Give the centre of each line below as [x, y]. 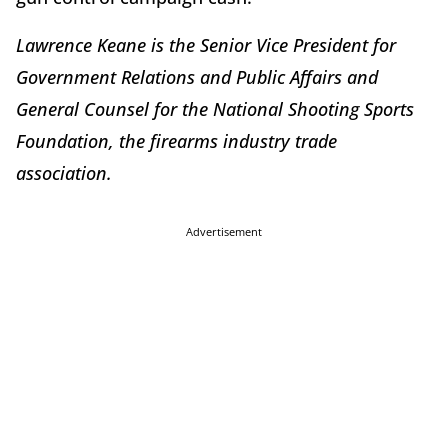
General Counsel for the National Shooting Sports [215, 108]
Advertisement [224, 231]
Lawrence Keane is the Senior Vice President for [206, 44]
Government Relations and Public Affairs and [197, 76]
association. [64, 172]
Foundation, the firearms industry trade [176, 140]
